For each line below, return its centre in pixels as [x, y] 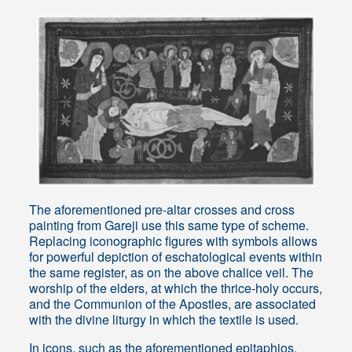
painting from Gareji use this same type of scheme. [169, 225]
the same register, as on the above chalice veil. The [172, 273]
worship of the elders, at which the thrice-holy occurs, [176, 288]
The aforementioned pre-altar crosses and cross [162, 210]
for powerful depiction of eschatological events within [176, 257]
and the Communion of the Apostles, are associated [173, 304]
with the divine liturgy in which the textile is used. [164, 320]
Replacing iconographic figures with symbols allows [174, 241]
